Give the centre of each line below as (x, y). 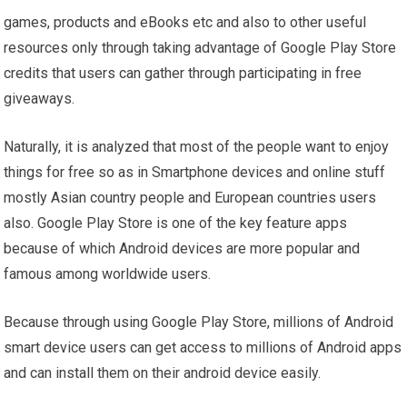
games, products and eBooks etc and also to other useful (185, 23)
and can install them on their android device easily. (163, 373)
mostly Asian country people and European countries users (190, 198)
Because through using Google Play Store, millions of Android (199, 323)
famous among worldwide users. (108, 274)
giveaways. (40, 99)
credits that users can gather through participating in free (183, 74)
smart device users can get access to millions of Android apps (203, 348)
